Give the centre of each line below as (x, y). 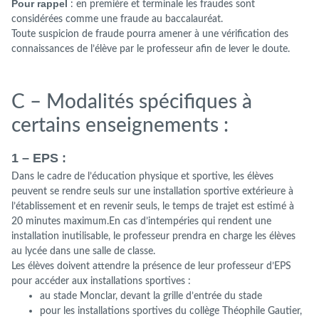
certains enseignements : (120, 126)
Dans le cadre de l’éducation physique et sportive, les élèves (142, 177)
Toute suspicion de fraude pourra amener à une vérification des (150, 34)
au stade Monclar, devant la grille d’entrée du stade (151, 296)
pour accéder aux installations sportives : (101, 281)
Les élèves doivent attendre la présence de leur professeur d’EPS (151, 266)
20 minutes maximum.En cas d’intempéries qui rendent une (141, 221)
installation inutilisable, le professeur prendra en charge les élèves (153, 236)
